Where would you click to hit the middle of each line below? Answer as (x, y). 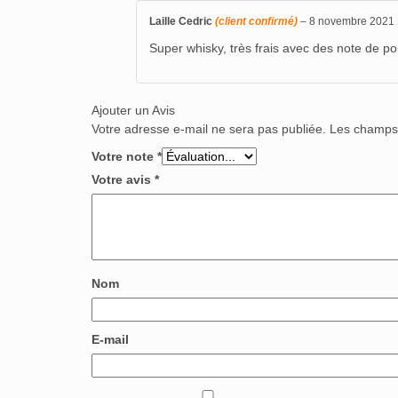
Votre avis (123, 179)
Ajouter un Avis (133, 110)
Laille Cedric (182, 20)
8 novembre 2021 (352, 20)
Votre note (124, 156)
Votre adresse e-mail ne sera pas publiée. (209, 128)
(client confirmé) (256, 20)
